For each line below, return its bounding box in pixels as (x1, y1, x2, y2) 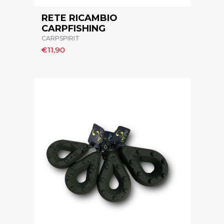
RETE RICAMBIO (41, 12, 117, 24)
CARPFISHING (41, 23, 105, 34)
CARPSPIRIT (41, 34, 79, 42)
